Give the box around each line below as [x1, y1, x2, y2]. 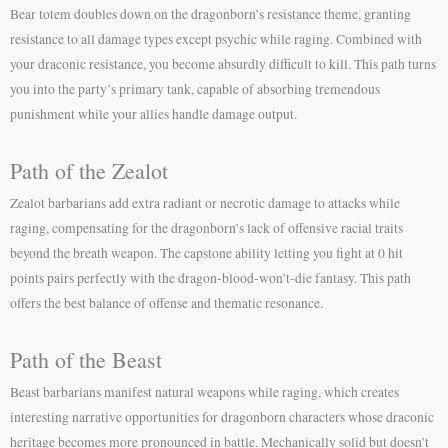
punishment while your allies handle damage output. [10, 105, 297, 124]
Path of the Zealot [10, 156, 168, 186]
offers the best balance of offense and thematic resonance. [10, 294, 323, 313]
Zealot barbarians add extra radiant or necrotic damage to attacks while [10, 194, 400, 213]
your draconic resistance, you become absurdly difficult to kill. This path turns [10, 55, 436, 74]
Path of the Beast [10, 345, 162, 375]
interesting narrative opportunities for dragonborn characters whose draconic [10, 408, 434, 427]
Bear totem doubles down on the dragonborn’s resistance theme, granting [10, 5, 411, 24]
